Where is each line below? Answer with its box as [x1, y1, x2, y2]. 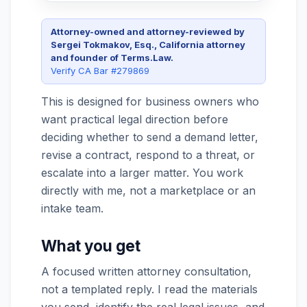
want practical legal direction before [41, 112, 228, 127]
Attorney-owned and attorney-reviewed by [51, 26, 245, 38]
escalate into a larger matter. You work [41, 166, 243, 180]
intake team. [41, 201, 103, 216]
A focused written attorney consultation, [41, 264, 251, 278]
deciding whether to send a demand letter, [41, 130, 258, 145]
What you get [41, 236, 140, 256]
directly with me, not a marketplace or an [41, 184, 256, 198]
